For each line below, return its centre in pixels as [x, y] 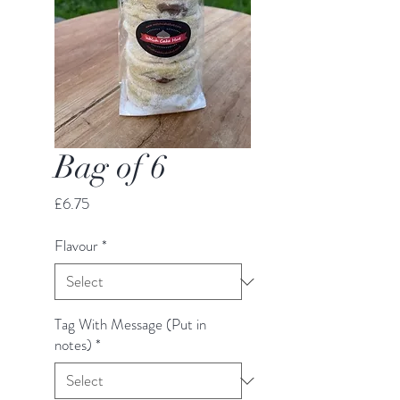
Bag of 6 [110, 167]
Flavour [76, 246]
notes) [73, 345]
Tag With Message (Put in [130, 324]
